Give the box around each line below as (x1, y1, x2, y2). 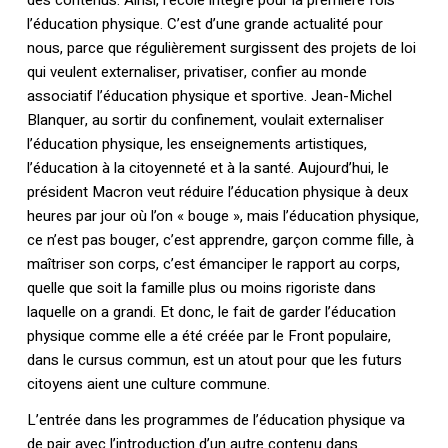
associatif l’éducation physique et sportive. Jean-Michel (26, 85, 392, 108)
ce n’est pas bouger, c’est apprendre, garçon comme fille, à (26, 229, 414, 252)
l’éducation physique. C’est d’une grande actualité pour (26, 13, 383, 36)
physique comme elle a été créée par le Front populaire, (26, 325, 391, 348)
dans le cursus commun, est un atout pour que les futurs (26, 349, 402, 372)
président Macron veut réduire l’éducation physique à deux (26, 181, 408, 204)
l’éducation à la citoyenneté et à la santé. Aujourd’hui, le (26, 157, 389, 180)
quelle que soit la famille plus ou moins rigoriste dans (26, 277, 376, 300)
